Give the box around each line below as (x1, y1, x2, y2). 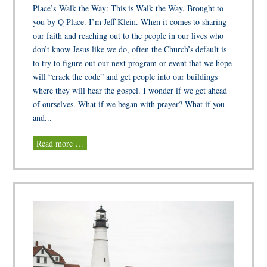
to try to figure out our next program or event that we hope (33, 57, 232, 69)
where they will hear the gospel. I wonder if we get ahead (33, 85, 228, 97)
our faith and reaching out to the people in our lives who (33, 30, 224, 42)
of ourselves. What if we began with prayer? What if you (33, 98, 225, 110)
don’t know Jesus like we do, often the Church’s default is (33, 44, 227, 55)
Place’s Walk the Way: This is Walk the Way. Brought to (33, 2, 224, 14)
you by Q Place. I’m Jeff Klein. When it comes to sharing (33, 16, 227, 28)
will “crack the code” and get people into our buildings (33, 71, 218, 83)
